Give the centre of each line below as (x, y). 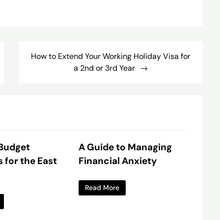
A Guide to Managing (125, 147)
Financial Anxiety (117, 161)
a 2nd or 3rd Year (105, 68)
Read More (102, 187)
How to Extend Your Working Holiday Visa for (111, 56)
